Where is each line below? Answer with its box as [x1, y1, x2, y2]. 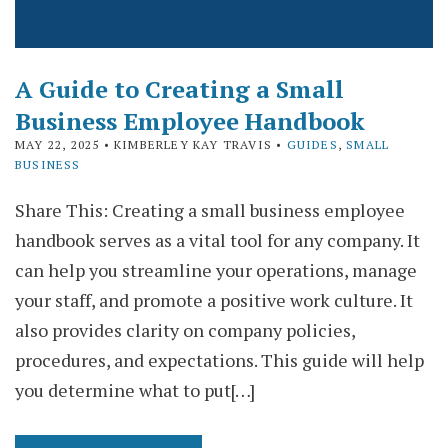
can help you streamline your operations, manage [15, 257, 417, 282]
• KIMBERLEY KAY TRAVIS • [99, 136, 287, 152]
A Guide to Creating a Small [15, 72, 344, 105]
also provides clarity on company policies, [15, 317, 355, 342]
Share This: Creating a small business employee [15, 197, 405, 222]
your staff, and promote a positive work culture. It [15, 287, 413, 312]
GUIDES [286, 136, 338, 152]
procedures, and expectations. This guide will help [15, 347, 424, 372]
